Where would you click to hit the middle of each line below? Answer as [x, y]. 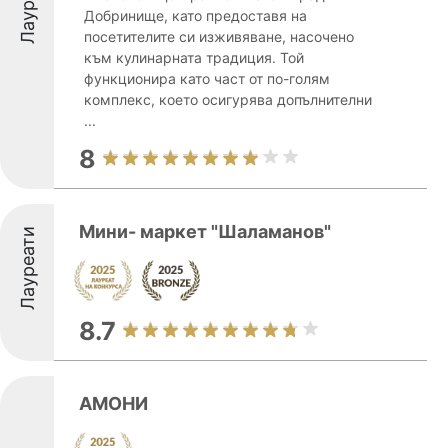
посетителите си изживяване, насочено [219, 36]
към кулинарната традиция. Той [194, 57]
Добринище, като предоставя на [195, 15]
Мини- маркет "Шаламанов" [205, 231]
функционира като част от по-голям [207, 78]
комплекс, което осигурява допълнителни [228, 99]
